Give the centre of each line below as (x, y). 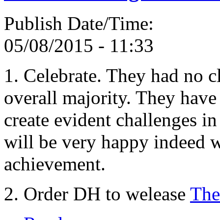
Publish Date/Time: (81, 24)
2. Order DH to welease (97, 194)
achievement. (55, 164)
